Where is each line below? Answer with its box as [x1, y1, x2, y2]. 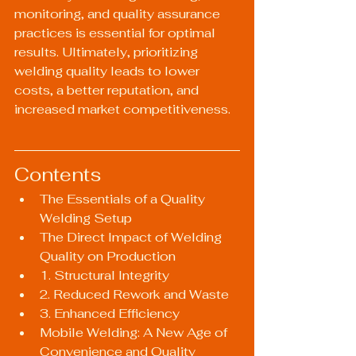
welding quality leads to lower [14, 63, 203, 79]
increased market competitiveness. [14, 101, 230, 118]
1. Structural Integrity [40, 267, 169, 284]
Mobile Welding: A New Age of [40, 324, 230, 341]
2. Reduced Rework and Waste [40, 286, 229, 303]
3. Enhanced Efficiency [40, 305, 180, 322]
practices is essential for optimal [14, 25, 219, 41]
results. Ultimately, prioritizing [14, 44, 201, 60]
